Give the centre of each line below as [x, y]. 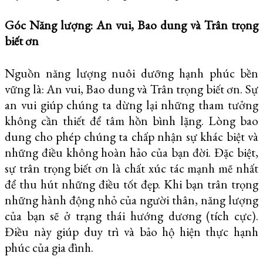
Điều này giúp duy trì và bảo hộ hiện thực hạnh [131, 231]
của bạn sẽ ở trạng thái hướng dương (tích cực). [131, 215]
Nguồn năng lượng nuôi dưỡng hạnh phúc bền [131, 73]
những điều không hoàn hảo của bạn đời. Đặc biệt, [131, 152]
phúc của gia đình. [49, 247]
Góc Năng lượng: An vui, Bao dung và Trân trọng [131, 25]
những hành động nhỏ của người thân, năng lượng [131, 200]
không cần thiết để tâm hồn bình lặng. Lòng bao [131, 120]
